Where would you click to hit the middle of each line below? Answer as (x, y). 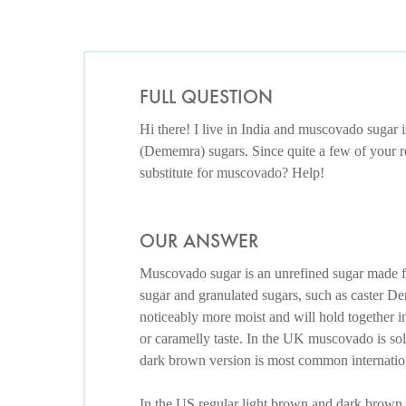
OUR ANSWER (199, 242)
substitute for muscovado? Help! (232, 173)
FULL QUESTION (206, 97)
